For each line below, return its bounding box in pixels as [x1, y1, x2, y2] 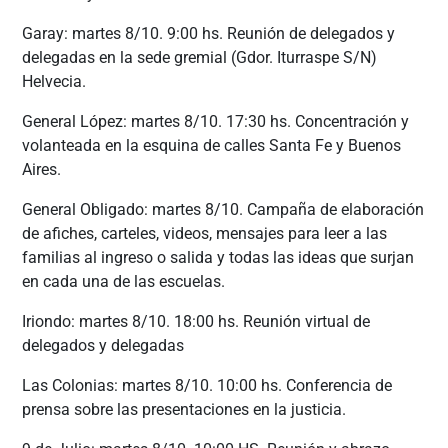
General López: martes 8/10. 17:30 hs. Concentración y [22, 111, 410, 131]
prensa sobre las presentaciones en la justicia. [22, 399, 347, 419]
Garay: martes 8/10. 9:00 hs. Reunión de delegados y [22, 23, 396, 43]
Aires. [22, 159, 62, 179]
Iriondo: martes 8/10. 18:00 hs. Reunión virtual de [22, 311, 371, 331]
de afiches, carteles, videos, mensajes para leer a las [22, 223, 388, 243]
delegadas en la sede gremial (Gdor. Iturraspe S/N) [22, 47, 378, 67]
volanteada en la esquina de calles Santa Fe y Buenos [22, 135, 402, 155]
